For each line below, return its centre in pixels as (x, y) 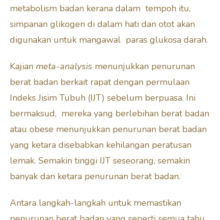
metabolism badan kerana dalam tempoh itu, (100, 8)
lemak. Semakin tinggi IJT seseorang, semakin (100, 160)
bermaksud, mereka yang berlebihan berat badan (110, 113)
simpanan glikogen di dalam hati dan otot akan (102, 24)
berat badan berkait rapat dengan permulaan (100, 82)
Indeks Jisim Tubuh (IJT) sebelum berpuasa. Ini (103, 97)
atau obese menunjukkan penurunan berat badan (110, 129)
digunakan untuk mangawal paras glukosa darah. (110, 40)
